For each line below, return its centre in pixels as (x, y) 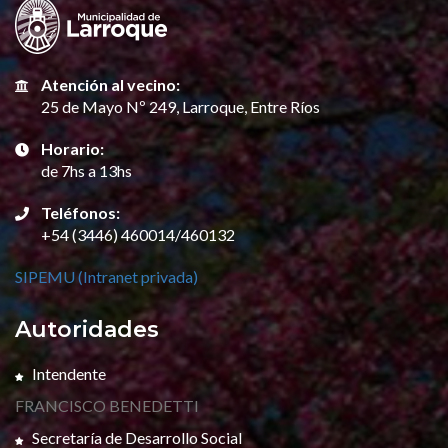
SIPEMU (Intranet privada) (106, 276)
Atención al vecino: (110, 84)
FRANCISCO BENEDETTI (107, 405)
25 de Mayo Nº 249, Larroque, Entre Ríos (180, 106)
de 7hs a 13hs (86, 170)
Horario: (72, 148)
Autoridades (87, 329)
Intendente (69, 373)
